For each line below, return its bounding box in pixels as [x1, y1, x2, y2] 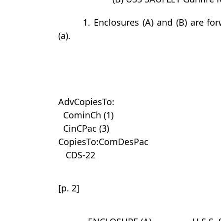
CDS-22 [66, 149, 95, 161]
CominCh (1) [63, 109, 113, 121]
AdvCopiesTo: [58, 96, 114, 108]
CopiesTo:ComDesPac [58, 136, 148, 147]
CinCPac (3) [63, 122, 109, 134]
